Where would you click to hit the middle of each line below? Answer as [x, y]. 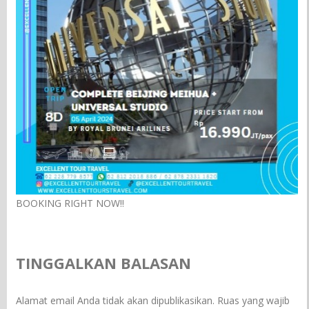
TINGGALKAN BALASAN [104, 262]
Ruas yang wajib [254, 300]
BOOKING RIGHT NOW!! [70, 203]
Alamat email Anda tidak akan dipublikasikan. [116, 300]
